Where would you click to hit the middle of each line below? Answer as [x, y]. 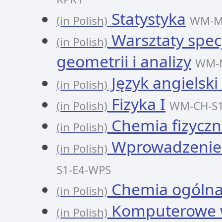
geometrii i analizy [124, 61]
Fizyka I [137, 104]
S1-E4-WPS [84, 170]
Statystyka [147, 19]
